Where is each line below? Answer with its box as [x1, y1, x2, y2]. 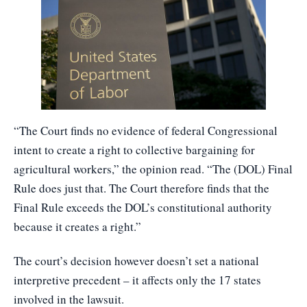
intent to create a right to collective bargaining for [14, 142, 255, 158]
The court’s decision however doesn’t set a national [14, 253, 259, 269]
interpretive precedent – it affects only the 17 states [14, 272, 261, 288]
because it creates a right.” [14, 219, 141, 235]
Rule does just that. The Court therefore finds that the [14, 180, 269, 197]
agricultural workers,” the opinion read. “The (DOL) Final [14, 161, 293, 177]
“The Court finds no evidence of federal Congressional [14, 123, 278, 139]
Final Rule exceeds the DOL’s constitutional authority [14, 199, 272, 216]
